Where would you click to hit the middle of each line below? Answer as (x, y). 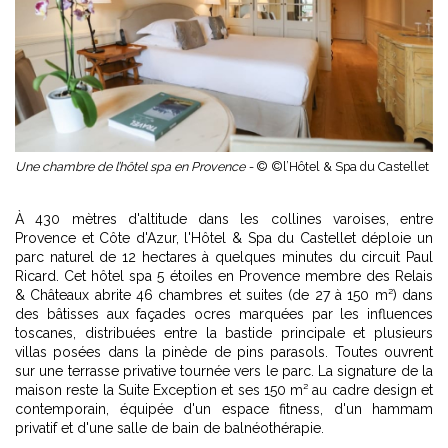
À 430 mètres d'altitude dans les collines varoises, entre (224, 218)
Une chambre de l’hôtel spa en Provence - (135, 166)
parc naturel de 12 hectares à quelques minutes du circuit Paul (224, 256)
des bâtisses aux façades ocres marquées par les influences (224, 313)
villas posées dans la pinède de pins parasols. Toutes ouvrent (224, 351)
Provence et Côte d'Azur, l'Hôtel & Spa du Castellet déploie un (224, 237)
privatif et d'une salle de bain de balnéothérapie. (169, 427)
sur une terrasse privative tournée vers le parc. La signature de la (224, 370)
